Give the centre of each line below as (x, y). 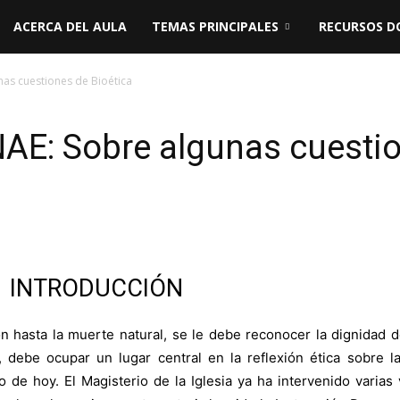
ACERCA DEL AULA (70, 26)
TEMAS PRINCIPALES (215, 26)
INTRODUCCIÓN (96, 288)
